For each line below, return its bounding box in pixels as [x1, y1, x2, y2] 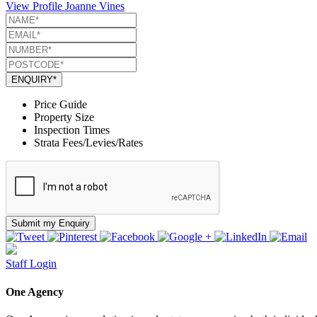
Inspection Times [34, 124, 110, 137]
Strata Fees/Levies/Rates [34, 137, 143, 149]
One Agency [6, 285, 64, 298]
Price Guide [34, 98, 87, 111]
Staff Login [6, 258, 57, 270]
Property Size [34, 111, 94, 124]
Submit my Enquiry [11, 218, 90, 229]
